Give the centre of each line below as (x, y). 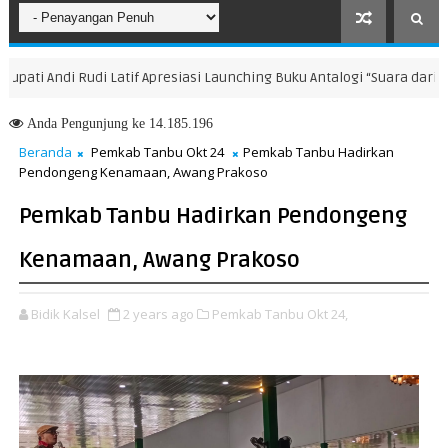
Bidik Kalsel (65, 314)
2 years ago (158, 314)
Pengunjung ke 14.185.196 (134, 123)
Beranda (45, 152)
